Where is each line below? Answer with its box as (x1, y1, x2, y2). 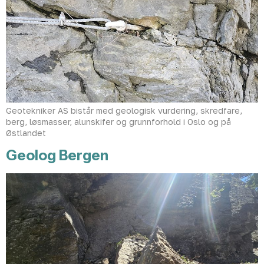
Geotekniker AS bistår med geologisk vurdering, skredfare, (6, 105, 242, 116)
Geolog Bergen (6, 146, 108, 164)
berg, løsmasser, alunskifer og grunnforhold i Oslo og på (6, 117, 231, 127)
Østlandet (6, 128, 46, 138)
